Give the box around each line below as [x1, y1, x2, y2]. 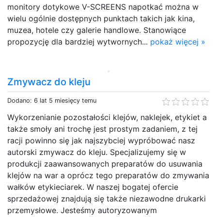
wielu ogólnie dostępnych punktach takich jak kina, [7, 13, 195, 23]
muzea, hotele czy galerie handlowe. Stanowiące [7, 25, 186, 35]
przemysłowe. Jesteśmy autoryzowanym [7, 205, 157, 215]
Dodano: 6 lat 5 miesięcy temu [7, 96, 96, 104]
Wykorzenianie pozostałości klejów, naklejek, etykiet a [7, 112, 207, 122]
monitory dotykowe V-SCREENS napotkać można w [7, 1, 199, 12]
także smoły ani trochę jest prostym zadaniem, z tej [7, 124, 198, 134]
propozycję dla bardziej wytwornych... [7, 36, 150, 46]
